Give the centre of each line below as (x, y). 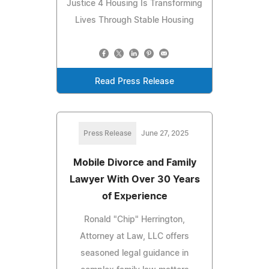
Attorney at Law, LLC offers (134, 236)
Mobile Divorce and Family (134, 162)
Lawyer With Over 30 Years (134, 179)
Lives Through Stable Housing (134, 20)
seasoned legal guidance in (134, 253)
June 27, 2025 (165, 133)
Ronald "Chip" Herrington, (134, 219)
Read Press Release (134, 81)
